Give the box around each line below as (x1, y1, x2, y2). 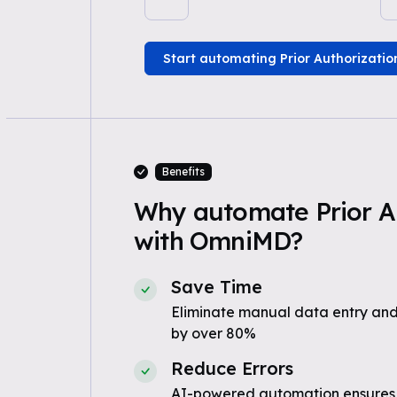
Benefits (161, 165, 205, 178)
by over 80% (170, 324, 256, 342)
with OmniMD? (133, 225, 303, 256)
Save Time (170, 276, 262, 298)
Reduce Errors (170, 357, 293, 379)
